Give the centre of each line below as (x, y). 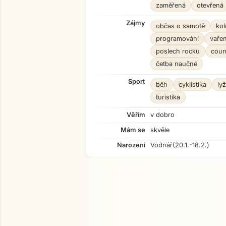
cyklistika (192, 84)
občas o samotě (180, 26)
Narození (131, 145)
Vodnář (161, 145)
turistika (168, 97)
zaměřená (171, 5)
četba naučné (177, 64)
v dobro (162, 115)
